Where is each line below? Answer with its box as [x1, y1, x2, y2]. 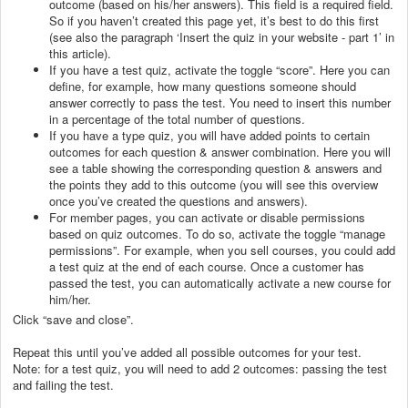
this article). [49, 44, 115, 62]
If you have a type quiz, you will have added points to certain [49, 126, 370, 144]
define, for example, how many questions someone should [49, 76, 356, 95]
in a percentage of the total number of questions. [49, 109, 309, 127]
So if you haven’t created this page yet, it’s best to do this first [49, 11, 379, 29]
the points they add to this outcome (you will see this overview [49, 175, 378, 193]
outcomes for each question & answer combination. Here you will [49, 142, 391, 160]
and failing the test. [13, 375, 117, 393]
